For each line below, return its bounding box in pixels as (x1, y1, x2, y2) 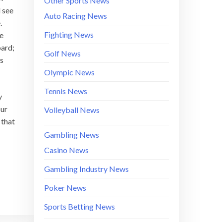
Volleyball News (44, 105, 100, 114)
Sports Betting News (44, 201, 115, 211)
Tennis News (44, 86, 87, 96)
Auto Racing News (44, 10, 107, 20)
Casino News (44, 145, 89, 155)
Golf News (44, 48, 81, 58)
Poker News (44, 182, 86, 192)
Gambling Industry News (44, 164, 129, 173)
